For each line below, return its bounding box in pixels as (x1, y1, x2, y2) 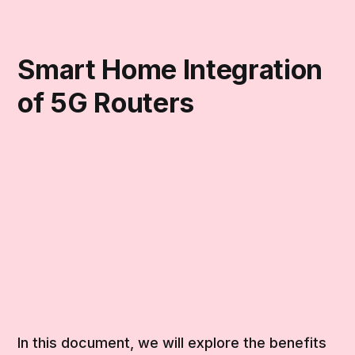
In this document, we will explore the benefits (17, 334, 327, 351)
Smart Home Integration (17, 52, 323, 86)
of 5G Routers (17, 86, 194, 119)
